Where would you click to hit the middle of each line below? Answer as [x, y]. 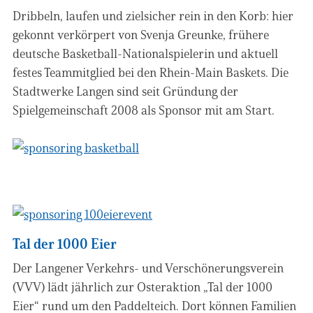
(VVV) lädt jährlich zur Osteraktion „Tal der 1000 [143, 286]
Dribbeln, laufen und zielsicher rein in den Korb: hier [153, 15]
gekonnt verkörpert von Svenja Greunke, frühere [141, 34]
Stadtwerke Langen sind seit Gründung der [125, 91]
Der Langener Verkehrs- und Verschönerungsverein [148, 268]
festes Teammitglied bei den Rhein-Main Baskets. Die [151, 72]
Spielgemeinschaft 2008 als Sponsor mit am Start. [144, 110]
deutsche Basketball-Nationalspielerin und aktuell [145, 53]
